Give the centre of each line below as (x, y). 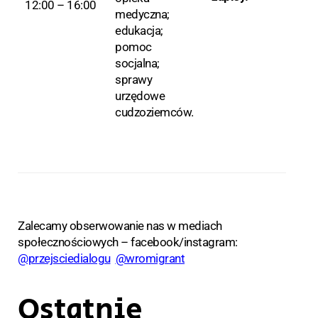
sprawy (133, 80)
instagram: (210, 242)
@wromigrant (150, 259)
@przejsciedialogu (64, 259)
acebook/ (159, 242)
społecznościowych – (74, 242)
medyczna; (142, 15)
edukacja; (139, 31)
